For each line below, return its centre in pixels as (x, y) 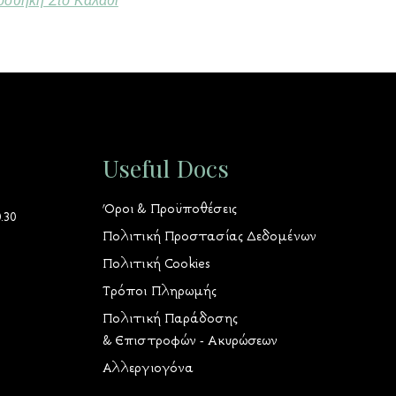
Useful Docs (166, 168)
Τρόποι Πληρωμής (160, 291)
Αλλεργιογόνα (148, 368)
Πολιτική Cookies (156, 264)
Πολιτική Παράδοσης (170, 319)
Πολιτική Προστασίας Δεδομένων (209, 236)
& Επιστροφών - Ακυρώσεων (190, 341)
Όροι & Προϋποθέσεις (169, 209)
